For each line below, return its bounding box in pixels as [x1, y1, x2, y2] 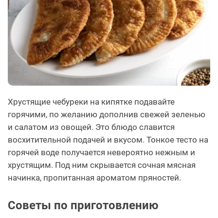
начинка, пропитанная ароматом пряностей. [8, 173, 181, 183]
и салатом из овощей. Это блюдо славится [8, 122, 175, 132]
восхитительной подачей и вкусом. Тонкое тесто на [8, 135, 208, 145]
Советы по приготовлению [8, 199, 158, 213]
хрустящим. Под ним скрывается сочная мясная [8, 160, 196, 170]
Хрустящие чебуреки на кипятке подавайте [8, 97, 175, 107]
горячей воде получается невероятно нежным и [8, 147, 195, 158]
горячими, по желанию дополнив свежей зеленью [8, 109, 205, 120]
